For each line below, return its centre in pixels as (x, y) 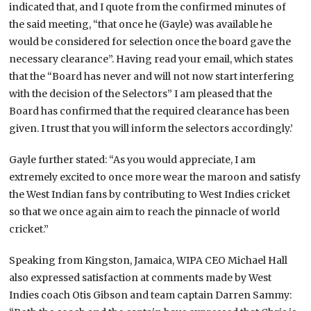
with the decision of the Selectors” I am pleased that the (141, 93)
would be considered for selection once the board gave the (150, 41)
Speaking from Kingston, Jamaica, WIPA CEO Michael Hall (149, 260)
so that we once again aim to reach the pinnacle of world (145, 211)
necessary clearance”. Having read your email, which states (151, 59)
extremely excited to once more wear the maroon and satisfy (155, 177)
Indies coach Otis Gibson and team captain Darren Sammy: (151, 295)
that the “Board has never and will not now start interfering (152, 76)
